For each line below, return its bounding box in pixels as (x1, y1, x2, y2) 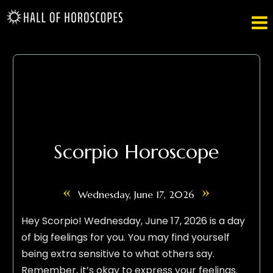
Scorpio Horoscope (54, 140, 219, 165)
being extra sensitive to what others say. (21, 247, 214, 261)
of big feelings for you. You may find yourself (21, 230, 230, 245)
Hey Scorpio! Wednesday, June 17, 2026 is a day (21, 214, 245, 229)
